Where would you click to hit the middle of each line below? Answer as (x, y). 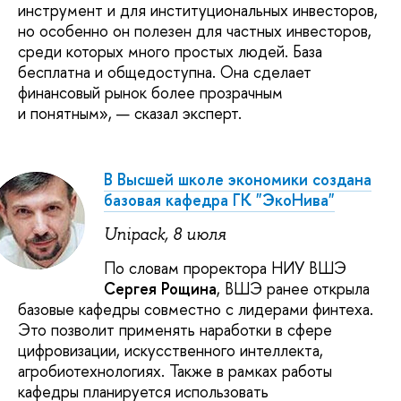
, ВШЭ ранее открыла (293, 289)
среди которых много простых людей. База (170, 51)
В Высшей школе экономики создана (238, 180)
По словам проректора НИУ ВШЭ (225, 269)
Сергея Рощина (160, 289)
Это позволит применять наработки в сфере (175, 330)
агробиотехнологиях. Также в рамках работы (175, 371)
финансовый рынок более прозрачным (150, 92)
